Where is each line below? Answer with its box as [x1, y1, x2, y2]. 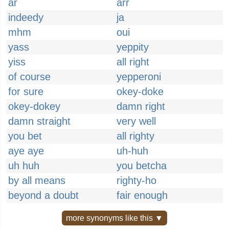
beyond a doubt [8, 190, 79, 201]
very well [117, 116, 156, 127]
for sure [8, 86, 43, 97]
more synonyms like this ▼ [66, 214, 163, 222]
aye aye [8, 145, 44, 156]
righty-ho [117, 175, 156, 186]
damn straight [8, 116, 71, 127]
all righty [117, 130, 154, 142]
